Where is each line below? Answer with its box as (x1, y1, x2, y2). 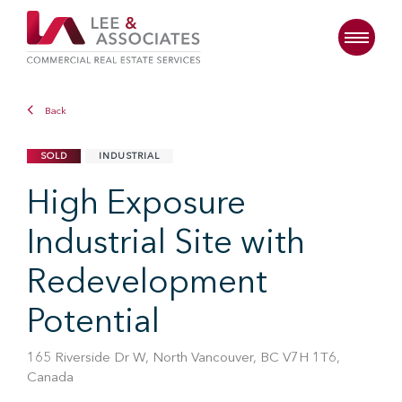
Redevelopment (27, 267, 267, 301)
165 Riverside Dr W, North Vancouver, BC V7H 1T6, (27, 352, 340, 365)
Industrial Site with (27, 228, 305, 261)
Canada (27, 371, 74, 385)
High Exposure (27, 188, 246, 222)
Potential (27, 307, 160, 340)
